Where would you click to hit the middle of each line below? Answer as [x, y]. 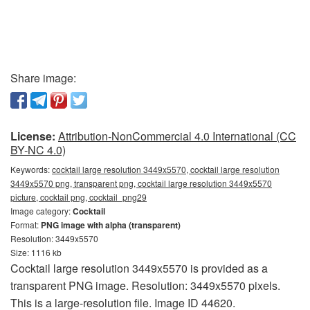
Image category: [42, 211]
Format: [26, 225]
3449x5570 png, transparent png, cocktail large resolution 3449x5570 [141, 183]
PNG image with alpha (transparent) [111, 225]
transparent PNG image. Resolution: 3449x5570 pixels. [145, 285]
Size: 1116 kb [36, 252]
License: [33, 136]
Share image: [43, 78]
